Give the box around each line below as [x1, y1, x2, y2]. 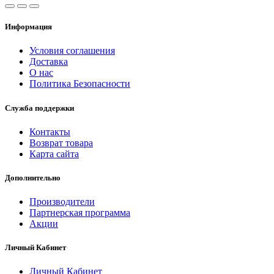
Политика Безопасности [29, 78, 130, 89]
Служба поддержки [5, 103, 74, 113]
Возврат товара [29, 137, 93, 148]
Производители [29, 196, 95, 207]
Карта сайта [29, 148, 79, 159]
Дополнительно [5, 172, 61, 182]
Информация [5, 22, 52, 32]
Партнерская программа [29, 207, 130, 218]
